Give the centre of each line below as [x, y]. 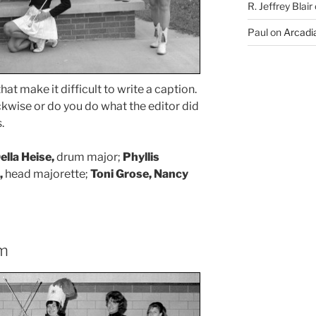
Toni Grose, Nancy [139, 174]
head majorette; [47, 174]
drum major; [89, 157]
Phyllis [141, 157]
